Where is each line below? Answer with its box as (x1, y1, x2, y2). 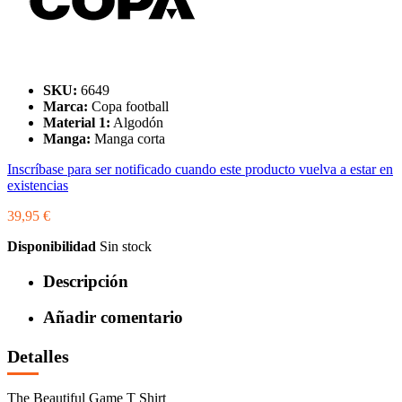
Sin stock (100, 239, 152, 254)
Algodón (113, 115, 163, 130)
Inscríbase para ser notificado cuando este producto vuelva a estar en (7, 162, 393, 177)
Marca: (43, 99, 88, 114)
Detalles (7, 346, 69, 367)
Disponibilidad (7, 239, 100, 254)
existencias (7, 178, 68, 193)
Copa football (92, 99, 169, 114)
